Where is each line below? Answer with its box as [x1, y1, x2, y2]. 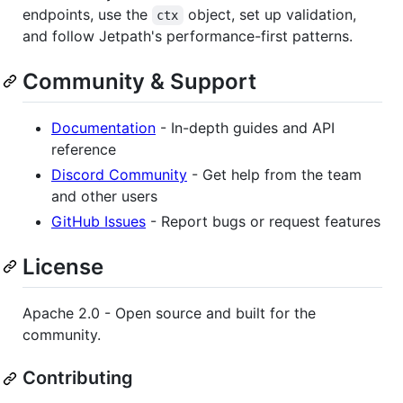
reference [51, 140, 116, 159]
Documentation [51, 119, 156, 138]
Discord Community [51, 166, 187, 184]
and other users [51, 187, 157, 206]
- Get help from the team [187, 166, 362, 184]
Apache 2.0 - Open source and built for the [22, 304, 316, 323]
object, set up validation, [183, 4, 361, 23]
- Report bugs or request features [146, 212, 381, 231]
